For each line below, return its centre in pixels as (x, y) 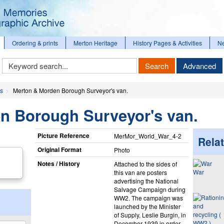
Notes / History (58, 163)
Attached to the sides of (145, 163)
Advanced (199, 66)
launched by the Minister (147, 206)
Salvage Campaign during (149, 189)
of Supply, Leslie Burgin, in (150, 214)
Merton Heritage (95, 43)
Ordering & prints (35, 43)
